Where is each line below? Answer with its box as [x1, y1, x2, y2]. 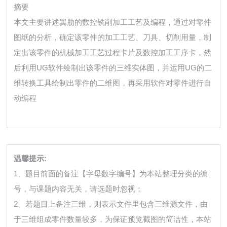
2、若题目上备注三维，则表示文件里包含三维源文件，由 [14, 200, 208, 209]
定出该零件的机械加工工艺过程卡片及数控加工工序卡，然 [14, 48, 212, 57]
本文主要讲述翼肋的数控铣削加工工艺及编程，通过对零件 [14, 18, 212, 27]
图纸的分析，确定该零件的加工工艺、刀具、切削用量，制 [14, 33, 212, 42]
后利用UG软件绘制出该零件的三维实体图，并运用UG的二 [14, 63, 212, 72]
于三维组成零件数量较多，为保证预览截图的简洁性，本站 [14, 215, 212, 224]
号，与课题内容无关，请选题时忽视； [14, 184, 143, 194]
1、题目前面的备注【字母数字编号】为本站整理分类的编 [14, 169, 208, 178]
